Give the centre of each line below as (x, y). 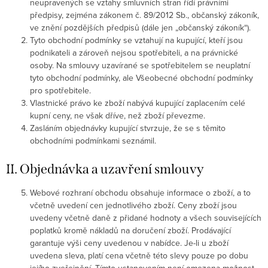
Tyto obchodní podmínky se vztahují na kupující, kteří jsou (136, 40)
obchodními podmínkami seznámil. (93, 141)
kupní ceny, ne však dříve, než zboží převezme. (118, 115)
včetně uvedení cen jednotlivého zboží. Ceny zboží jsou (133, 205)
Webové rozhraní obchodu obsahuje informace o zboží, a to (140, 193)
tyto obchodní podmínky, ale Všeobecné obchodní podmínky (141, 78)
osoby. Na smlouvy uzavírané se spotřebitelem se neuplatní (140, 65)
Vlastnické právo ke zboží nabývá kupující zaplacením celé (138, 103)
